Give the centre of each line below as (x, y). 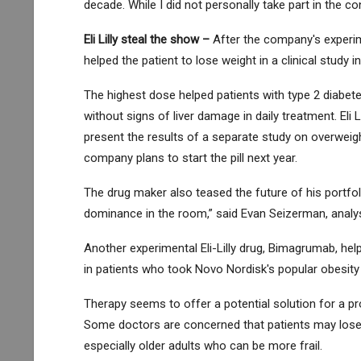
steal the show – (165, 39)
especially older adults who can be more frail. (203, 345)
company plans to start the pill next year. (190, 158)
